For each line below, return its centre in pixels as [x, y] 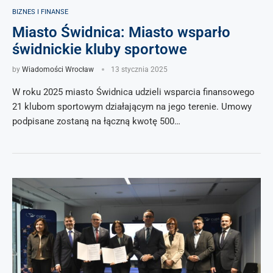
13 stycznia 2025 [139, 69]
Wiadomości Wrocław [58, 69]
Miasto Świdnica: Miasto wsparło [121, 32]
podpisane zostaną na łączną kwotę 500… [96, 121]
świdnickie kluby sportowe [100, 49]
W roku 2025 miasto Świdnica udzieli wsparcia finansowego [133, 92]
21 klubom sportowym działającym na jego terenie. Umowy [132, 107]
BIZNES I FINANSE [40, 12]
